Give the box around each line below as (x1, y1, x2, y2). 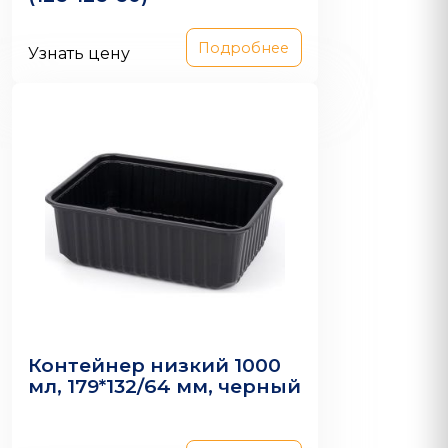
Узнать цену (28, 44, 130, 64)
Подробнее (198, 38, 290, 57)
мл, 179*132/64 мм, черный (28, 374, 301, 399)
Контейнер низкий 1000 (28, 353, 281, 378)
